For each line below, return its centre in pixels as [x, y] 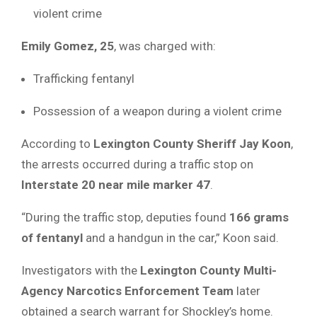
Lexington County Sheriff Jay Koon [192, 144]
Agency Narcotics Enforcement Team [127, 291]
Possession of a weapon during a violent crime [157, 111]
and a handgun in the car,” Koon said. [181, 238]
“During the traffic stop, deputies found [125, 218]
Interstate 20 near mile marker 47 [116, 185]
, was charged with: [165, 46]
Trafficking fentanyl [84, 79]
